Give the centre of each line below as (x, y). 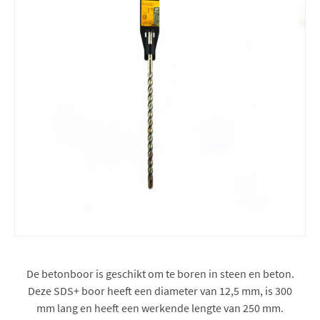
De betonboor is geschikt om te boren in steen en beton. (160, 274)
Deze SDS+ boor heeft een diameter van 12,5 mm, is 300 (160, 291)
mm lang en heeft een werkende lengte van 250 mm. (160, 308)
